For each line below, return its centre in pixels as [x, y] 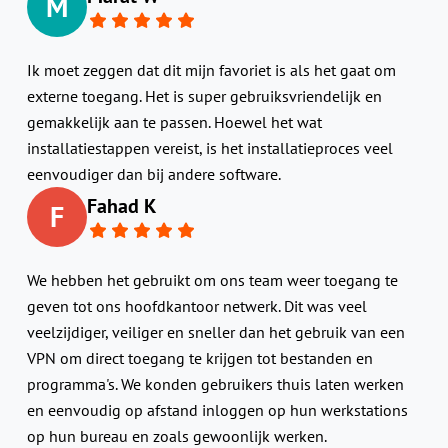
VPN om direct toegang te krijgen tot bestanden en [199, 357]
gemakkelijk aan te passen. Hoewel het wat [174, 121]
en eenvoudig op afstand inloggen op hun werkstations [217, 409]
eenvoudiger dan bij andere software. [153, 173]
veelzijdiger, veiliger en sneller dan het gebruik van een [215, 331]
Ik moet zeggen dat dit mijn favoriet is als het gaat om [211, 69]
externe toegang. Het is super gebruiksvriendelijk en [204, 95]
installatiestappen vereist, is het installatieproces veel [209, 147]
